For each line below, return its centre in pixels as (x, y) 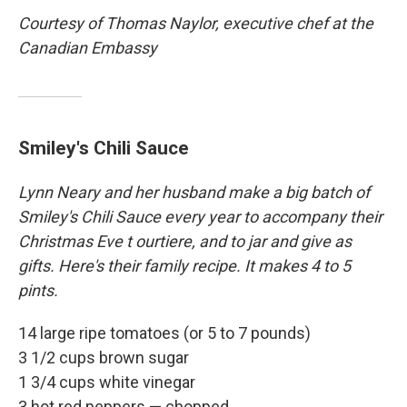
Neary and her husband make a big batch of (213, 193)
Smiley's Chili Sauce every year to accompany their (200, 217)
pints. (38, 291)
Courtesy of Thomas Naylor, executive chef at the (196, 24)
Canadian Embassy (88, 48)
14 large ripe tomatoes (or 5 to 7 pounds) (164, 333)
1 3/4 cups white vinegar (107, 382)
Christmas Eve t (75, 242)
